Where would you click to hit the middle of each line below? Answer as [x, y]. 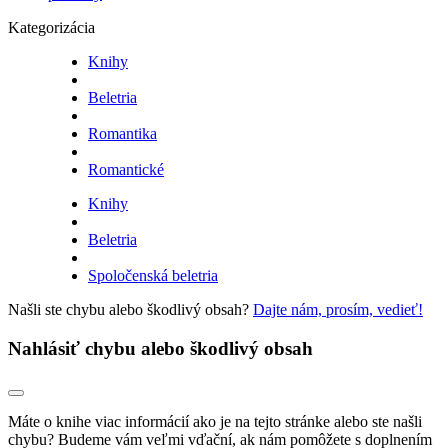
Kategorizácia [51, 28]
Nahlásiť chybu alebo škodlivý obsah [160, 348]
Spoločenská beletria [153, 276]
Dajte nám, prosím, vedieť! [338, 310]
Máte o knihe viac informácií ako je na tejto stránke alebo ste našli [215, 421]
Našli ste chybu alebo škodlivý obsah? [130, 310]
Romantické [126, 170]
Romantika [122, 134]
